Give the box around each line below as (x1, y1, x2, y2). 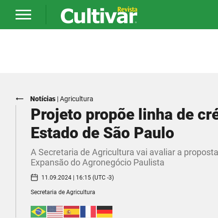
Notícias (30, 95, 55, 103)
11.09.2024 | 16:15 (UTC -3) (41, 174, 114, 181)
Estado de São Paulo (31, 124, 174, 142)
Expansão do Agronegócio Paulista (31, 157, 164, 167)
